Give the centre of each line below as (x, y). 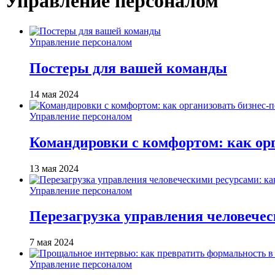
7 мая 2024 (52, 242)
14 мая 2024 (54, 94)
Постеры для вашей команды (128, 68)
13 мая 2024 (54, 168)
